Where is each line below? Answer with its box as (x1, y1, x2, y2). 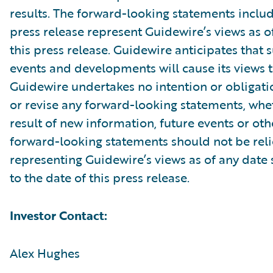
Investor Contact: (10, 206, 107, 224)
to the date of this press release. (10, 168, 190, 186)
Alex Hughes (10, 244, 80, 262)
